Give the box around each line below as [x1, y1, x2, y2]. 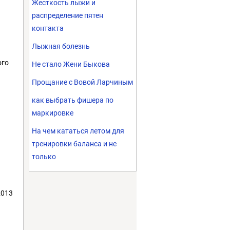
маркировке [32, 109, 73, 117]
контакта [32, 24, 64, 32]
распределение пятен [32, 11, 103, 20]
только [32, 152, 56, 161]
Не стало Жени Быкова [32, 60, 110, 68]
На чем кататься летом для [32, 127, 124, 135]
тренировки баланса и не [32, 140, 117, 148]
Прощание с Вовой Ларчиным [32, 78, 133, 86]
